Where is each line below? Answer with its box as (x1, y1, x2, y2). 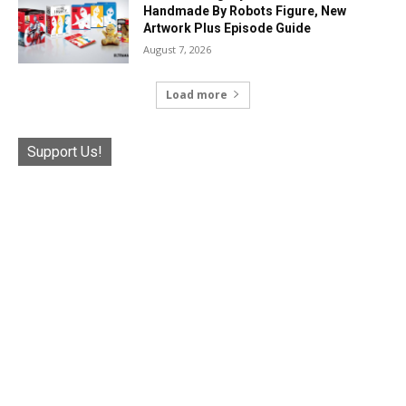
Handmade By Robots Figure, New (143, 3, 347, 18)
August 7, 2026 (143, 42, 212, 56)
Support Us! (27, 142, 102, 160)
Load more (166, 86, 227, 102)
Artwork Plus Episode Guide (143, 20, 312, 35)
